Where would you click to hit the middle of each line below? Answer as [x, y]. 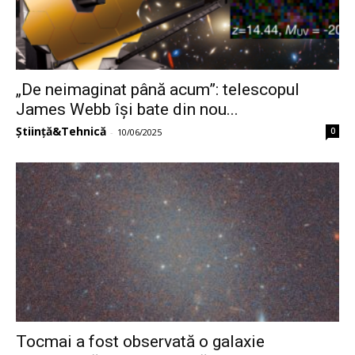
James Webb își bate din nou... [127, 109]
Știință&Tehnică [61, 131]
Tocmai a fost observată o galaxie [140, 342]
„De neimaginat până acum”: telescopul [158, 89]
